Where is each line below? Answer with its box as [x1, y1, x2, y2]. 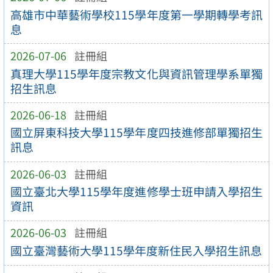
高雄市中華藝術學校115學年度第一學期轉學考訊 [10, 5, 263, 23]
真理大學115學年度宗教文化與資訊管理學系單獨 [10, 65, 263, 82]
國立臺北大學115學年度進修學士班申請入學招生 [10, 183, 263, 200]
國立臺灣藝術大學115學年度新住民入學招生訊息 [10, 242, 262, 260]
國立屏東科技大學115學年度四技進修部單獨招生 [10, 124, 263, 141]
